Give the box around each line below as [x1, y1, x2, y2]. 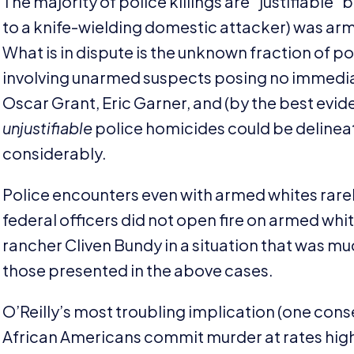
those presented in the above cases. [2, 259, 277, 280]
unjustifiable [2, 117, 93, 137]
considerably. [2, 142, 107, 163]
